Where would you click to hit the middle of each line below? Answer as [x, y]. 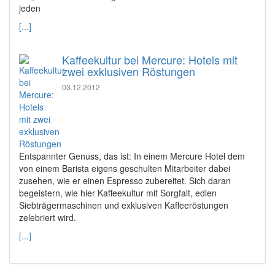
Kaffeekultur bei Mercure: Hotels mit [150, 60]
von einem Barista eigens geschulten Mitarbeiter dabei [125, 168]
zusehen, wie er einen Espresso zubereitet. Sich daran [125, 181]
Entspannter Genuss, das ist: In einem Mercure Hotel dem [132, 156]
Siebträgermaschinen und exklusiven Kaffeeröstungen [124, 205]
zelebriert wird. [48, 218]
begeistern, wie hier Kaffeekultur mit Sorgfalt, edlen [118, 193]
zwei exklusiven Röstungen [129, 72]
